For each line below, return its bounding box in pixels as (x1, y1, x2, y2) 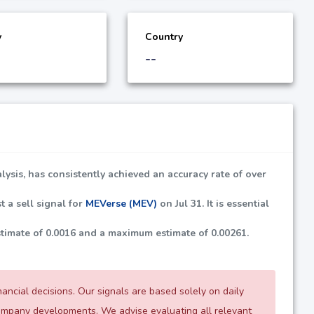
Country (145, 29, 183, 43)
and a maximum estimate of (76, 226, 211, 240)
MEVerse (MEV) (86, 196, 157, 210)
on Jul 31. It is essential (157, 196, 269, 210)
